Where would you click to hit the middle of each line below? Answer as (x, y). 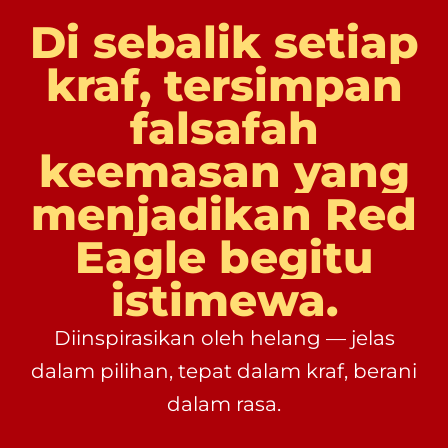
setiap (346, 43)
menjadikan (171, 215)
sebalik (176, 43)
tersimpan (283, 86)
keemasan (159, 172)
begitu (296, 258)
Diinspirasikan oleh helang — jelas (224, 338)
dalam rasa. (224, 404)
